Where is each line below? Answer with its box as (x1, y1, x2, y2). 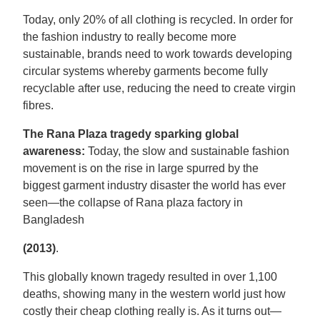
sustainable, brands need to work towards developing (23, 48, 292, 60)
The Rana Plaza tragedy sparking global (23, 128, 239, 140)
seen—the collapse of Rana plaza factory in (23, 196, 243, 209)
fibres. (23, 99, 54, 111)
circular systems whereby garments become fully (23, 65, 268, 77)
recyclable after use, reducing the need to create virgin (23, 82, 296, 94)
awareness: (23, 145, 88, 157)
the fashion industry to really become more (23, 31, 236, 43)
